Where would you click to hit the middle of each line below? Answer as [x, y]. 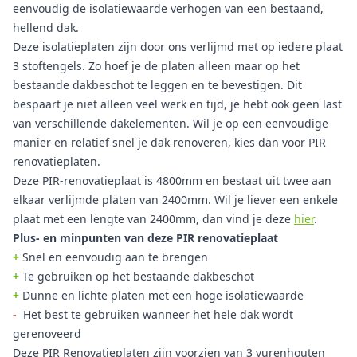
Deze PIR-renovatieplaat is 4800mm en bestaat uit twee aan [172, 180]
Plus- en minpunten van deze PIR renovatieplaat [145, 238]
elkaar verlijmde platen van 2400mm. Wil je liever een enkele [175, 200]
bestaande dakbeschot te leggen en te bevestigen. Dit [157, 85]
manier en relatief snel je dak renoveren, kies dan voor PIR [169, 142]
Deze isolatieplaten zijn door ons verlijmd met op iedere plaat [178, 47]
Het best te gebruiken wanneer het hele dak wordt [157, 314]
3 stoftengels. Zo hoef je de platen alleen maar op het [156, 66]
